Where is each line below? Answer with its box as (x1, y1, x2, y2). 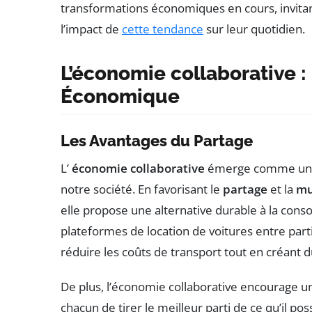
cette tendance (122, 21, 203, 38)
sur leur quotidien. (203, 21, 305, 38)
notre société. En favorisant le (61, 181, 223, 198)
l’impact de (61, 21, 122, 38)
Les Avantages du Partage (61, 132, 253, 150)
